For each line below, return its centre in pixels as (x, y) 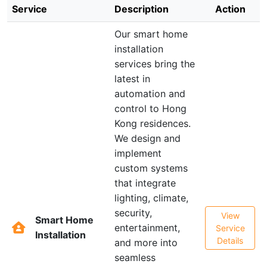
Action (230, 9)
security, (133, 213)
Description (142, 9)
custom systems (151, 168)
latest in (132, 79)
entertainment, (147, 228)
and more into (146, 243)
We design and (148, 138)
